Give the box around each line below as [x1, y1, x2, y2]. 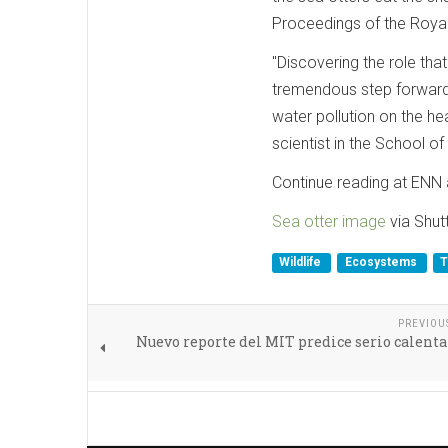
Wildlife [279, 254, 325, 269]
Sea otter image [272, 211, 386, 231]
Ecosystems [344, 254, 420, 269]
